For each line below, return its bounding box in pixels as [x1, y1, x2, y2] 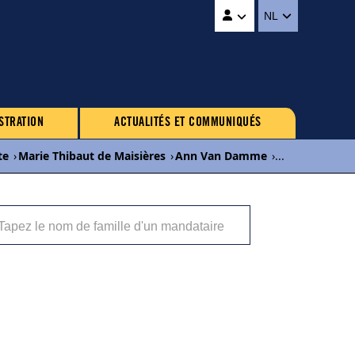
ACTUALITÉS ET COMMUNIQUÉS [114, 116, 261, 129]
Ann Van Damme [175, 148, 267, 163]
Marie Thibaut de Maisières [18, 148, 166, 163]
